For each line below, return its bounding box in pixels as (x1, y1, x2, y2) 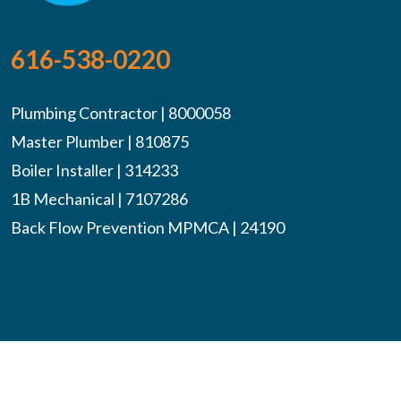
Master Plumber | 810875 (11, 132, 189, 152)
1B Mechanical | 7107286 (11, 189, 188, 209)
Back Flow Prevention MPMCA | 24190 (11, 218, 285, 238)
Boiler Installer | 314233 (11, 160, 178, 181)
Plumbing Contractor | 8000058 (11, 103, 231, 124)
